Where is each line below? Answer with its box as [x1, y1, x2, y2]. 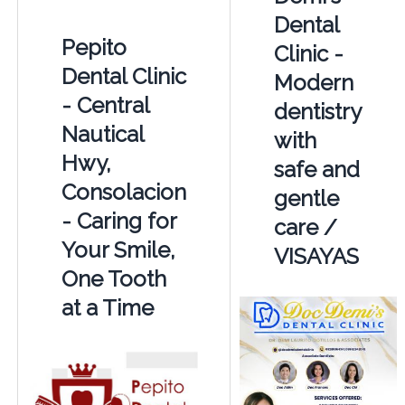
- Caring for [61, 207, 176, 234]
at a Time [61, 294, 154, 321]
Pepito [61, 33, 127, 61]
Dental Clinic [61, 62, 186, 89]
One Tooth [61, 265, 166, 292]
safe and [273, 155, 360, 183]
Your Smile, [61, 236, 175, 263]
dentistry [273, 98, 361, 125]
